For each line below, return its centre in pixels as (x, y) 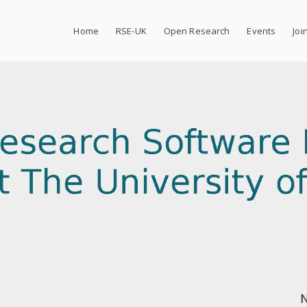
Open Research (197, 31)
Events (261, 31)
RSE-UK (131, 31)
